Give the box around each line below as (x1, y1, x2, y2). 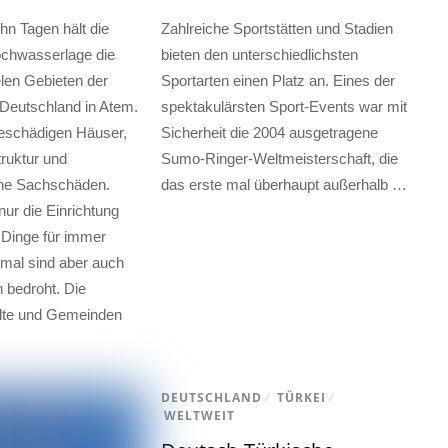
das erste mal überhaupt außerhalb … (160, 176, 407, 194)
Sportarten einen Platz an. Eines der (160, 72, 395, 90)
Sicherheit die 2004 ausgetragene (160, 124, 378, 142)
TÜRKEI (276, 389, 326, 407)
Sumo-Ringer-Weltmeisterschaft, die (160, 150, 398, 168)
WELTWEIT (163, 407, 235, 425)
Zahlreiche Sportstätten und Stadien (160, 20, 393, 38)
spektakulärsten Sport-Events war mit (160, 98, 407, 116)
